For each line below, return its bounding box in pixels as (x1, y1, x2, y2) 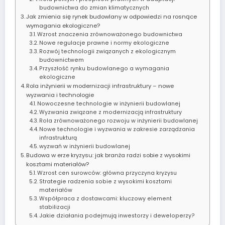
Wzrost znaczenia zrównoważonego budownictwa (37, 30, 183, 38)
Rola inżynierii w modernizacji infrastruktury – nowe (26, 81, 174, 90)
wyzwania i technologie (26, 90, 94, 99)
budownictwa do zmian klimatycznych (39, 4, 150, 12)
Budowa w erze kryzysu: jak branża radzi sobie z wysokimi (26, 151, 191, 159)
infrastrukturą (39, 134, 77, 142)
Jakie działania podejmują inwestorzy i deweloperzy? (39, 211, 195, 219)
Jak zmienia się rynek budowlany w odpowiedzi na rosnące (26, 12, 197, 21)
